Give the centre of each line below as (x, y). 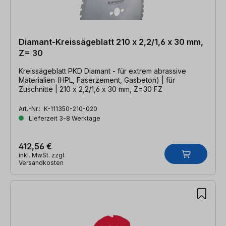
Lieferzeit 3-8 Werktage (64, 118)
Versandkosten (41, 162)
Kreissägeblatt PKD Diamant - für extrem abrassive (102, 71)
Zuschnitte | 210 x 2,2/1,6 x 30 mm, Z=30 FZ (109, 89)
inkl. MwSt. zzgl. (42, 155)
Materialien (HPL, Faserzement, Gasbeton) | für (97, 80)
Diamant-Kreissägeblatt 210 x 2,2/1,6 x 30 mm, (111, 42)
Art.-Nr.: (30, 108)
